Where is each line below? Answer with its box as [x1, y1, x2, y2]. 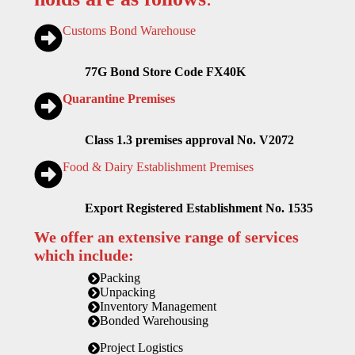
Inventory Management [100, 300, 217, 314]
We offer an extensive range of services [33, 228, 299, 246]
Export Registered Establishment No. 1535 [84, 201, 313, 216]
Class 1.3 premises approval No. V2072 [84, 133, 294, 147]
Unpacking [100, 285, 156, 300]
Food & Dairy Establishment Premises [62, 160, 254, 174]
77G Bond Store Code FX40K [84, 65, 246, 79]
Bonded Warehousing [100, 314, 209, 328]
